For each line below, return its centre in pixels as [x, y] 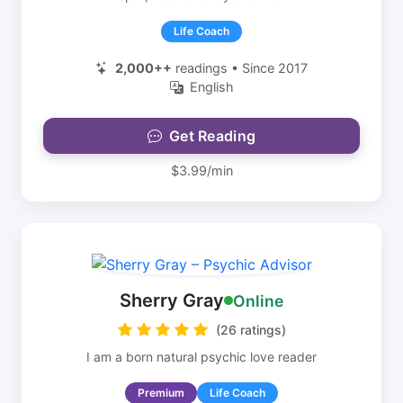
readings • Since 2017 [240, 68]
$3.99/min [201, 170]
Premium [161, 393]
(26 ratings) [251, 330]
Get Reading [212, 136]
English [211, 87]
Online [258, 300]
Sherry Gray [172, 300]
